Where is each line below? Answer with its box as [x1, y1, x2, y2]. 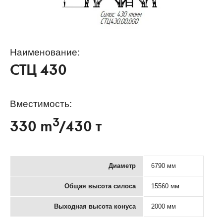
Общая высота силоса [64, 182, 136, 190]
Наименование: [10, 47, 80, 58]
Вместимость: [10, 99, 72, 110]
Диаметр [109, 162, 136, 169]
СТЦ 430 [10, 65, 67, 79]
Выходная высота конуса [54, 202, 136, 210]
